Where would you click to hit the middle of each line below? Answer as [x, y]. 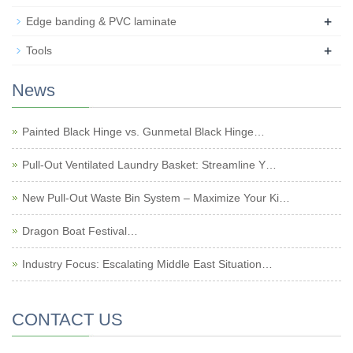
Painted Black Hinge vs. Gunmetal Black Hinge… [143, 132]
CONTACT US [67, 320]
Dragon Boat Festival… [80, 231]
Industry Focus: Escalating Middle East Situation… [147, 264]
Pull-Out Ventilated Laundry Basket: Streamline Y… [149, 165]
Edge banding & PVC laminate [101, 21]
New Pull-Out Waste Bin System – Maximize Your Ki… [156, 198]
